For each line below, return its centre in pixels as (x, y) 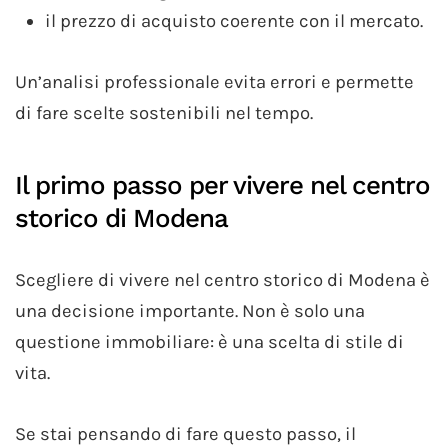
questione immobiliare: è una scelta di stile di (209, 342)
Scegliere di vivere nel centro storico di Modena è (222, 280)
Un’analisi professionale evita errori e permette (214, 82)
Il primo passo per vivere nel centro (222, 185)
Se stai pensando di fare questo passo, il (185, 434)
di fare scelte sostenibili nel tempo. (164, 113)
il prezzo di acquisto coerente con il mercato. (234, 21)
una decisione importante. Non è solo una (190, 311)
